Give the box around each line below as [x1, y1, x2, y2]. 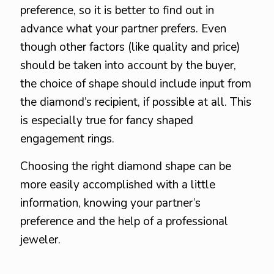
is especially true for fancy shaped [20, 113, 193, 128]
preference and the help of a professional [20, 213, 228, 229]
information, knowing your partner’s [20, 195, 201, 211]
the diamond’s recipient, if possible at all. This [20, 94, 251, 110]
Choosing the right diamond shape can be [20, 158, 231, 174]
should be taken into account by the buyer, [20, 57, 236, 73]
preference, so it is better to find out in [20, 2, 214, 18]
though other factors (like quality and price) [20, 39, 240, 55]
